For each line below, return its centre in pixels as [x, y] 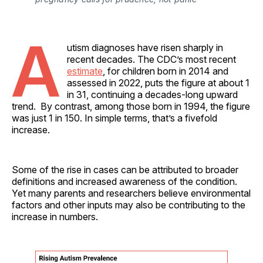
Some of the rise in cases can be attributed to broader [125, 169]
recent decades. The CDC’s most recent [151, 59]
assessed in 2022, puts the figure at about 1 [158, 82]
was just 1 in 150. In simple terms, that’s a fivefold [114, 118]
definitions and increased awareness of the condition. [124, 181]
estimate [85, 71]
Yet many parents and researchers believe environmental [131, 193]
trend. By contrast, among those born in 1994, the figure [131, 106]
